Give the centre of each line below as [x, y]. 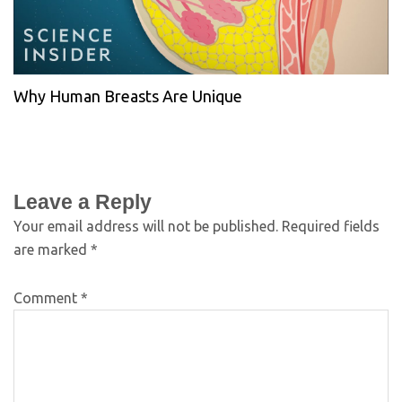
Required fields [331, 226]
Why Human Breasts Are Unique [128, 96]
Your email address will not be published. [146, 226]
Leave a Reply [83, 201]
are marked [52, 249]
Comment [47, 297]
